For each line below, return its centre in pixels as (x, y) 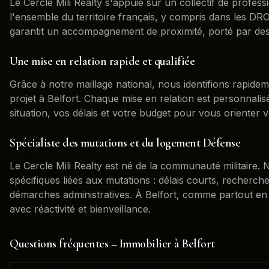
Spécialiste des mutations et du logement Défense (125, 143)
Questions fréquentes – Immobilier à (96, 244)
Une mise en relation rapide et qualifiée (102, 61)
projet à (29, 98)
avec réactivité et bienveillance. (80, 209)
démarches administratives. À (77, 195)
